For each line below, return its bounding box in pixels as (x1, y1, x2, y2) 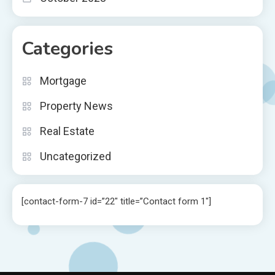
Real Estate (40, 124, 95, 137)
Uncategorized (40, 149, 111, 163)
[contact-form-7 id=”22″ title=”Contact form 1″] (21, 195, 211, 207)
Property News (40, 99, 113, 112)
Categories (21, 36, 113, 61)
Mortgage (40, 74, 87, 87)
